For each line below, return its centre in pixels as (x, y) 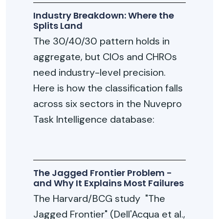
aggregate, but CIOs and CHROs (105, 57)
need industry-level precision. (99, 72)
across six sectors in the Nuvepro (108, 104)
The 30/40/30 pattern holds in (101, 41)
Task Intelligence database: (94, 119)
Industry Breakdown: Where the (104, 15)
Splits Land (58, 26)
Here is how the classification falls (108, 88)
